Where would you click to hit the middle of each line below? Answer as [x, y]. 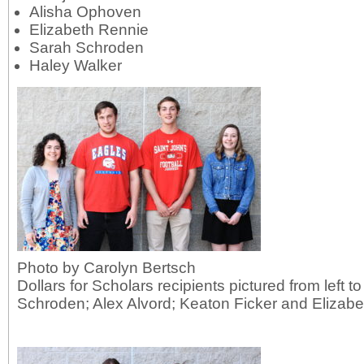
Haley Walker [76, 65]
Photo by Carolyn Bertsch [106, 268]
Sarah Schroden [87, 48]
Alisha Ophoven [85, 12]
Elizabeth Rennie [89, 30]
